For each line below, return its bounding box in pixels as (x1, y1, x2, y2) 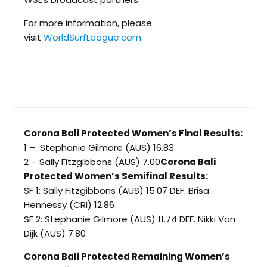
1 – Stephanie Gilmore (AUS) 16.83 (24, 141, 174, 154)
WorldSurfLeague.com (44, 30, 141, 44)
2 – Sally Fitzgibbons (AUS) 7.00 (24, 155, 160, 168)
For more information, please (24, 16, 152, 29)
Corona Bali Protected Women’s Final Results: (24, 126, 243, 139)
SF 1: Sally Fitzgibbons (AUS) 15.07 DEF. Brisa (24, 184, 209, 197)
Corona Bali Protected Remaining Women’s (24, 250, 230, 263)
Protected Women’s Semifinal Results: (24, 169, 208, 182)
